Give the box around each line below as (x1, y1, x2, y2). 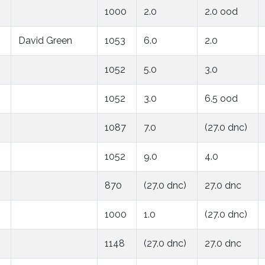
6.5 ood (205, 92, 238, 104)
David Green (18, 34, 72, 46)
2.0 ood (205, 5, 238, 17)
